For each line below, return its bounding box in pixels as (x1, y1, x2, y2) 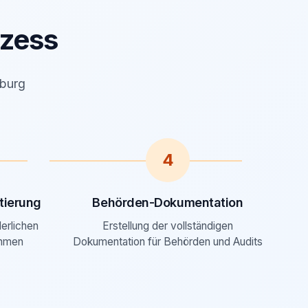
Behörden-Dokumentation (92, 195, 243, 210)
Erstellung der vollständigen (102, 219, 233, 232)
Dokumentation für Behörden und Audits (73, 235, 263, 248)
